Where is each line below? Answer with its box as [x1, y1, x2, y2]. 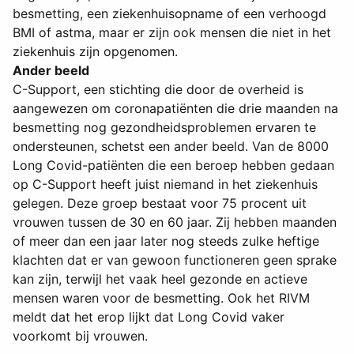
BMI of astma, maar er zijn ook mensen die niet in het [13, 24, 331, 41]
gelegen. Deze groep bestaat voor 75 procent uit [13, 195, 307, 212]
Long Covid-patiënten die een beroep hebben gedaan [13, 157, 334, 174]
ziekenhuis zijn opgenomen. [13, 43, 178, 60]
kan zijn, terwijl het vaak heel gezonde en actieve [13, 271, 307, 288]
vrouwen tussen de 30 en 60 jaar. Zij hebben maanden [13, 214, 337, 231]
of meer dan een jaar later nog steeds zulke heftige [13, 233, 319, 250]
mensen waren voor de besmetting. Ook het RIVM [13, 290, 310, 307]
